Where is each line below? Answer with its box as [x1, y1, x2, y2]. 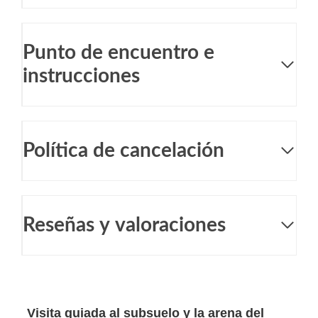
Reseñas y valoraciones [23, 214, 226, 235]
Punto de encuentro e [23, 42, 214, 62]
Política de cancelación [23, 140, 224, 160]
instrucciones [23, 65, 140, 86]
